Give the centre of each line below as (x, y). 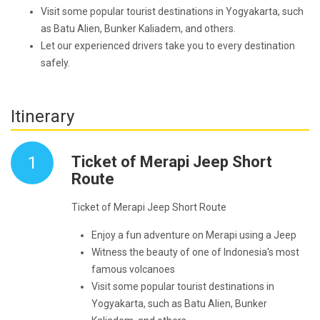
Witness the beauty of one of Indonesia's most (195, 252)
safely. (55, 63)
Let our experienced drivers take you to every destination (168, 46)
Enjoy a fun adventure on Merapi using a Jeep (194, 235)
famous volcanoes (133, 270)
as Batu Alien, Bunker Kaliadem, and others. (138, 29)
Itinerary (42, 117)
